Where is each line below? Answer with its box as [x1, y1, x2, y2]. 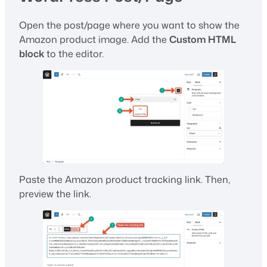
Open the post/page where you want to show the [19, 18, 240, 32]
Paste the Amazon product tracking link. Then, [19, 173, 230, 187]
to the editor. [44, 47, 104, 61]
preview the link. [19, 187, 91, 201]
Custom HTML [169, 33, 236, 46]
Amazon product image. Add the [19, 33, 169, 46]
